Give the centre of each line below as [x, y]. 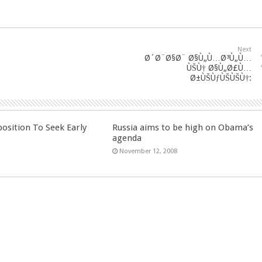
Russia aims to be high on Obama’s [183, 127]
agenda [127, 138]
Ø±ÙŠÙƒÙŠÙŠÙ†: [221, 78]
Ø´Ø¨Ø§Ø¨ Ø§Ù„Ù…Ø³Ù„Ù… [198, 58]
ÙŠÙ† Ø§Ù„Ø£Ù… [219, 68]
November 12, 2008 [149, 151]
